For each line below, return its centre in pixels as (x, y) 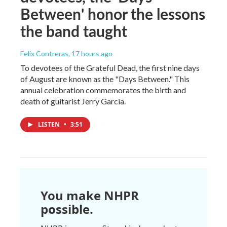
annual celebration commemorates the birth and (103, 90)
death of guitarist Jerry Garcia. (73, 101)
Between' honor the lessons (113, 13)
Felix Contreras (44, 53)
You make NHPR (90, 195)
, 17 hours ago (90, 53)
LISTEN (50, 124)
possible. (67, 209)
